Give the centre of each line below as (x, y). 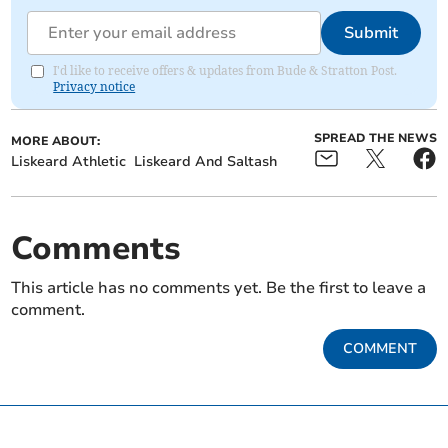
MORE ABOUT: (56, 141)
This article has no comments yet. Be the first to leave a (219, 288)
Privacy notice (94, 87)
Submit (370, 33)
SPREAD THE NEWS (375, 138)
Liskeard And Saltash (206, 162)
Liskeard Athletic (69, 162)
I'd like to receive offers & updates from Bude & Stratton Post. (225, 71)
